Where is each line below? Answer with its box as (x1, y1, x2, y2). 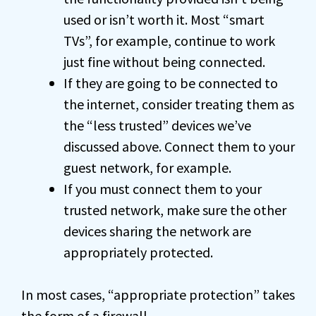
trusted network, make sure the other (63, 201, 286, 219)
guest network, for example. (63, 159, 231, 177)
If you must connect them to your (63, 180, 262, 198)
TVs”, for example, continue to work (63, 32, 275, 50)
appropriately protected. (63, 243, 213, 262)
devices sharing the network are (63, 222, 251, 241)
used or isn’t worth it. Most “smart (63, 11, 265, 29)
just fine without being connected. (63, 53, 265, 71)
